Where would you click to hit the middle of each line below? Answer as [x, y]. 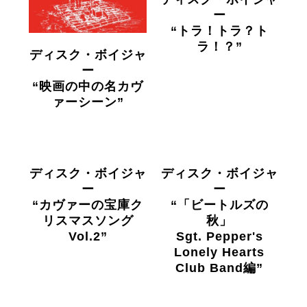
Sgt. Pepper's [219, 236]
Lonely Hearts [219, 252]
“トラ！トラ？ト [219, 31]
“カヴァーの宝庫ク [88, 205]
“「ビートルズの [219, 205]
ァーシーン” [88, 102]
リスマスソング [88, 221]
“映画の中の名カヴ [88, 86]
